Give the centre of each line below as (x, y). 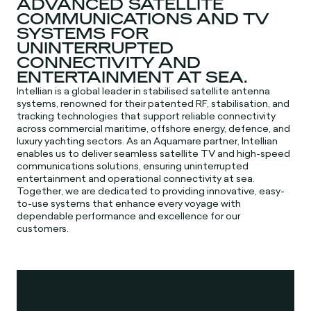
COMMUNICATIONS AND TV (143, 18)
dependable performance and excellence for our (129, 216)
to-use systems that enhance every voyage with (129, 203)
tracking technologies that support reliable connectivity (146, 116)
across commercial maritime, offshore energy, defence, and (154, 128)
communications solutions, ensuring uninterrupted (133, 166)
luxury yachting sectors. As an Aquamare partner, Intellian (148, 141)
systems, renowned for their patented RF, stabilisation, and (153, 103)
